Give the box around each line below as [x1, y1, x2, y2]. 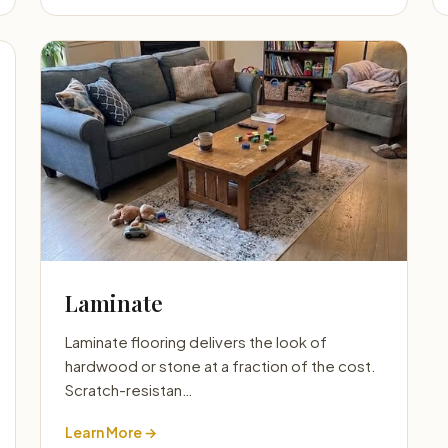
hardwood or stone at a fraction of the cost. [65, 356, 376, 375]
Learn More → [65, 423, 157, 441]
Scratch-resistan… [65, 380, 193, 399]
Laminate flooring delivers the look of [65, 332, 327, 351]
